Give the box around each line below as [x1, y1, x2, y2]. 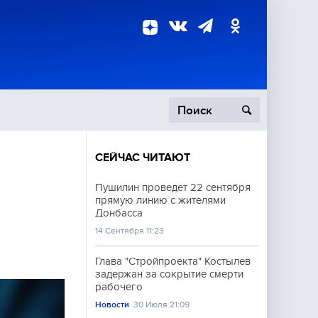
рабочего [95, 281, 143, 292]
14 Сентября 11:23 [95, 226, 164, 236]
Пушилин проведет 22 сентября [95, 182, 251, 193]
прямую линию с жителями [95, 194, 226, 206]
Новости [95, 300, 129, 309]
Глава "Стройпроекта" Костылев [95, 256, 251, 267]
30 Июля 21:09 [133, 300, 190, 309]
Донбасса [95, 207, 143, 219]
